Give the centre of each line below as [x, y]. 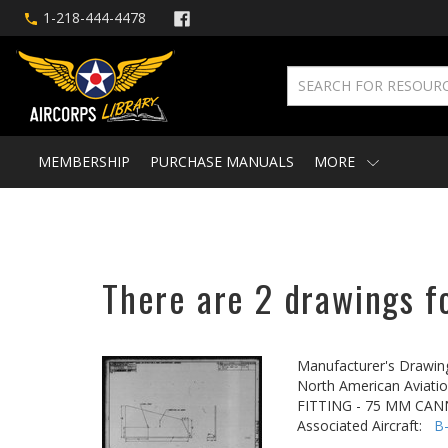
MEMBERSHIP [84, 161]
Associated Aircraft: [365, 425]
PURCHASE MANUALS [222, 161]
